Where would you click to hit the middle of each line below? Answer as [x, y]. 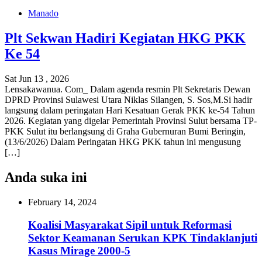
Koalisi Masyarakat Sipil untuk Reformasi [130, 225]
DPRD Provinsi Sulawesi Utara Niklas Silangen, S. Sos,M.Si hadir [128, 100]
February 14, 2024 [62, 202]
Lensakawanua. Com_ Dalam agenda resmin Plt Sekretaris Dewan [127, 89]
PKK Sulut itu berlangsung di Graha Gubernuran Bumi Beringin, [125, 132]
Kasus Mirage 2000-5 [79, 250]
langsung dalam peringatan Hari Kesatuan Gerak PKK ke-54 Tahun [130, 111]
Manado [43, 13]
